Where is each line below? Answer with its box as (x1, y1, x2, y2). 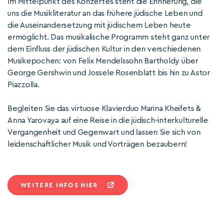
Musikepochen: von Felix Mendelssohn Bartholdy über (7, 57, 199, 65)
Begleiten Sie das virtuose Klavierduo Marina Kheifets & (7, 105, 201, 112)
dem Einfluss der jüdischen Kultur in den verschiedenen (7, 45, 201, 53)
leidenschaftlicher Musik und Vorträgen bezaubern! (7, 140, 187, 148)
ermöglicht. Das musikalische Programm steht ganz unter (7, 33, 210, 41)
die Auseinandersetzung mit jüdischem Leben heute (7, 21, 191, 29)
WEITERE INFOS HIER (20, 182, 98, 188)
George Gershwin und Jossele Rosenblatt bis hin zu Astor (7, 69, 210, 77)
